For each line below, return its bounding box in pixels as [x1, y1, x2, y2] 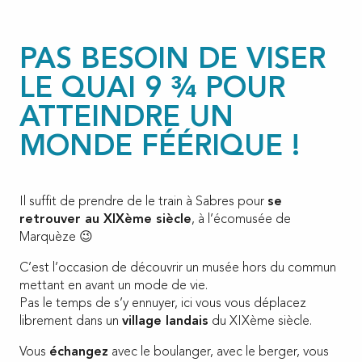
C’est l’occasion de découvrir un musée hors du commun [19, 261, 336, 275]
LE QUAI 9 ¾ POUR [19, 74, 285, 104]
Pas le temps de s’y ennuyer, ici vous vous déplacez [19, 297, 306, 310]
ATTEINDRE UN [19, 103, 234, 133]
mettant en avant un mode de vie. [19, 279, 208, 293]
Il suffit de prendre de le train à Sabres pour [19, 195, 267, 208]
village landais [122, 314, 208, 328]
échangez [49, 345, 108, 359]
